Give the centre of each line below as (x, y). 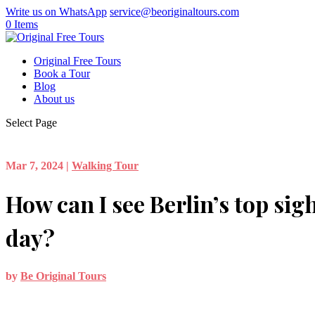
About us (54, 99)
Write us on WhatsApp (56, 12)
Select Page (31, 123)
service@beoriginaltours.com (174, 12)
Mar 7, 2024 (34, 165)
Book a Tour (62, 73)
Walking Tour (105, 165)
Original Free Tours (77, 61)
